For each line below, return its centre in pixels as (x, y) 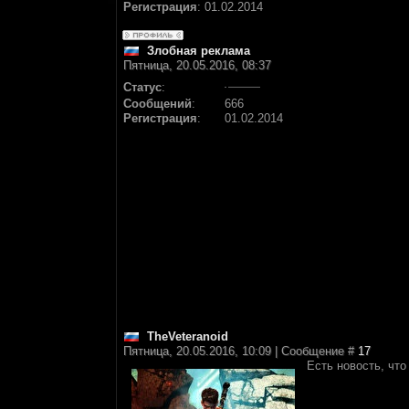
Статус (142, 87)
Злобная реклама (199, 51)
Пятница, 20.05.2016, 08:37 (197, 65)
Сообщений (157, 104)
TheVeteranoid (188, 336)
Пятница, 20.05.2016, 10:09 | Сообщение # (241, 351)
